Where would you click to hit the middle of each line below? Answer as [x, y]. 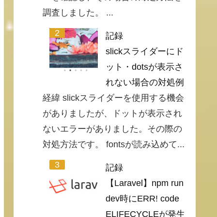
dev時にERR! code [142, 199]
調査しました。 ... [78, 13]
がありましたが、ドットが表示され [112, 114]
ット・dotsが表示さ [144, 67]
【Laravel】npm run [145, 183]
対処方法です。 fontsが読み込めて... [114, 145]
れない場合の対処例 [145, 83]
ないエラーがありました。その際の [112, 129]
